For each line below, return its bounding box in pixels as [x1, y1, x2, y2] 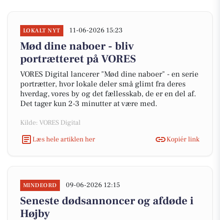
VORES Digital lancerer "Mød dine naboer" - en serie [20, 69, 198, 79]
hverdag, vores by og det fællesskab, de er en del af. [20, 89, 196, 99]
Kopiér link [166, 135, 199, 144]
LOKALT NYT [23, 27, 60, 34]
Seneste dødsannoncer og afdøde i [20, 194, 193, 208]
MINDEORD [23, 182, 57, 189]
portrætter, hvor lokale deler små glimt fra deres [20, 79, 186, 89]
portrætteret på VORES [20, 52, 136, 66]
